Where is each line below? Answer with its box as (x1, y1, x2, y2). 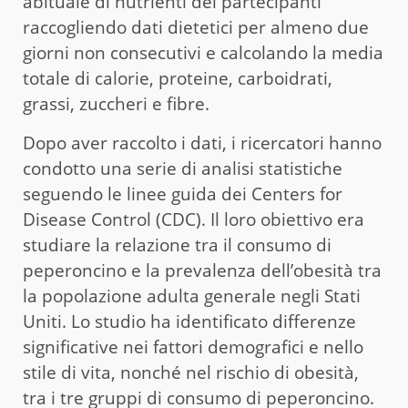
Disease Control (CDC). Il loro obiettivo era (23, 208, 364, 232)
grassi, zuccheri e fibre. (23, 92, 209, 117)
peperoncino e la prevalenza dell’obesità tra (23, 259, 382, 283)
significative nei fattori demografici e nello (23, 335, 363, 360)
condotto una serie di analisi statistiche (23, 157, 342, 181)
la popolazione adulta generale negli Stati (23, 284, 361, 309)
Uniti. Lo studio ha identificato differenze (23, 310, 356, 334)
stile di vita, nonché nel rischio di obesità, (23, 361, 359, 385)
